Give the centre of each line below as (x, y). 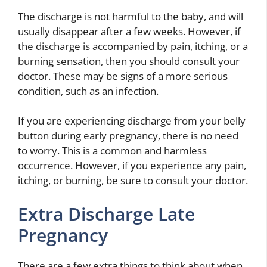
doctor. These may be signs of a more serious (123, 76)
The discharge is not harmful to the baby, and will (131, 16)
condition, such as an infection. (88, 91)
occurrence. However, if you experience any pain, (132, 166)
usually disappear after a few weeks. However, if (129, 31)
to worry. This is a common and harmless (112, 151)
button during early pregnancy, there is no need (128, 136)
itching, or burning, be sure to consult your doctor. (133, 181)
